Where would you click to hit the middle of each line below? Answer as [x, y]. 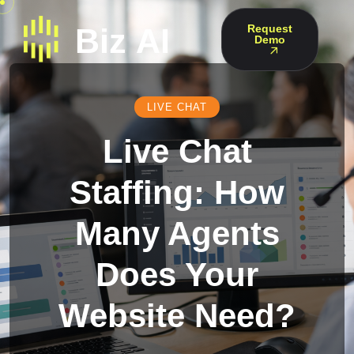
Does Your [177, 275]
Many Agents [177, 233]
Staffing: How [177, 192]
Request [270, 28]
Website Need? [177, 316]
